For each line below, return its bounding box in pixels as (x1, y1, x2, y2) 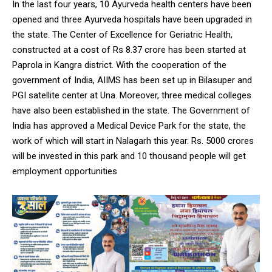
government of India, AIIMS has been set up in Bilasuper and (12, 75, 252, 86)
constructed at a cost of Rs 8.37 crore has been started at (12, 44, 246, 56)
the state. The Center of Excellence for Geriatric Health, (12, 29, 233, 41)
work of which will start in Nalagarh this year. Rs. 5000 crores (12, 135, 254, 147)
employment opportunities (12, 166, 117, 177)
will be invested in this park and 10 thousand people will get (12, 151, 246, 162)
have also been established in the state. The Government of (12, 105, 250, 117)
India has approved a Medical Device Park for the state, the (12, 120, 246, 132)
